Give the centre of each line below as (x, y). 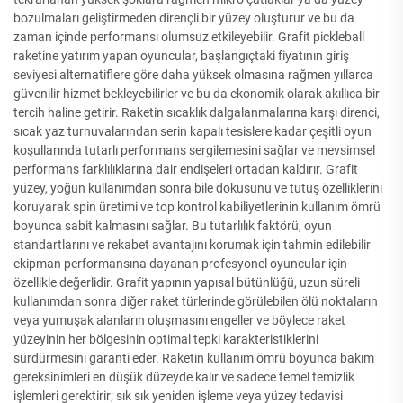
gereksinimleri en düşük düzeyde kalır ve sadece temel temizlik (184, 376)
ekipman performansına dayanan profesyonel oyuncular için (180, 263)
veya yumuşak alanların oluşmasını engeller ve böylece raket (179, 320)
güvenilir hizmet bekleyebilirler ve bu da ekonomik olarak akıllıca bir (197, 93)
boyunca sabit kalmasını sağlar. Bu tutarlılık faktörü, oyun (173, 225)
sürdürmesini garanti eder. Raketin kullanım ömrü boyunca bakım (194, 358)
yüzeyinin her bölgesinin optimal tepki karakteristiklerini (166, 339)
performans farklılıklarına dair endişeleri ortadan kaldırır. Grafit (186, 169)
